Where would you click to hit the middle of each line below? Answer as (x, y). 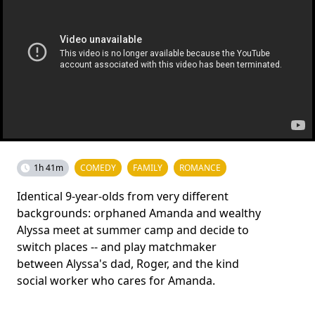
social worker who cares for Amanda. (116, 281)
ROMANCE (200, 168)
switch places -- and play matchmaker (117, 247)
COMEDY (98, 168)
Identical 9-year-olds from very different (123, 196)
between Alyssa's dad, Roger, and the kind (128, 264)
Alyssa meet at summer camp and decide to (133, 230)
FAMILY (148, 168)
